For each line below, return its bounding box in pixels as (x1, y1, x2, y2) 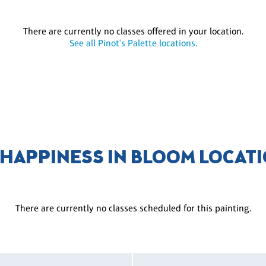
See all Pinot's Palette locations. (69, 37, 197, 49)
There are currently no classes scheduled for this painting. (15, 202, 251, 214)
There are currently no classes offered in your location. (23, 26, 243, 37)
